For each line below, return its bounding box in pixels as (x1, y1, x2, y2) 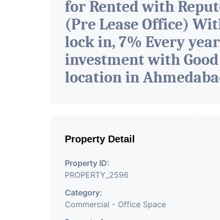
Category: (65, 188, 102, 197)
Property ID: (65, 158, 110, 168)
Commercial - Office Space (65, 199, 166, 209)
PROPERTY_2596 (65, 170, 129, 180)
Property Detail (65, 134, 135, 144)
